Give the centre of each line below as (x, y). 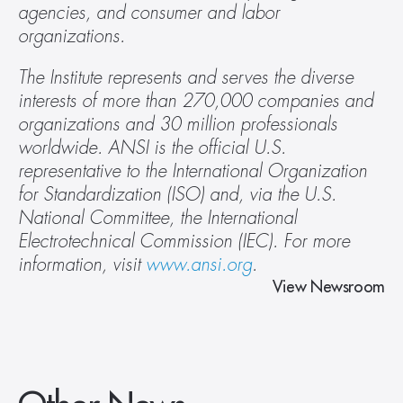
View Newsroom (328, 287)
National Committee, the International (157, 218)
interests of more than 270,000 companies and (196, 101)
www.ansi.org (199, 265)
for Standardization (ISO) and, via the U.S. (177, 195)
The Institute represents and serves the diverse (186, 78)
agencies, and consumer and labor (149, 13)
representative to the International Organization (193, 171)
